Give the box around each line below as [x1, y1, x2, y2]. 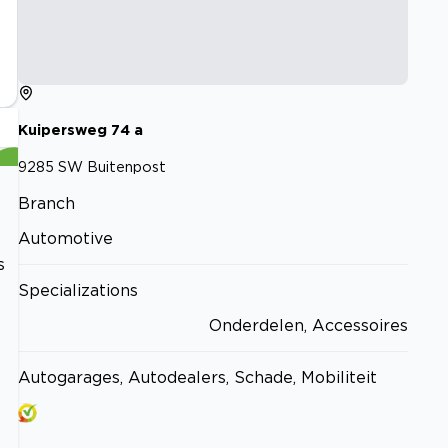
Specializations [18, 280, 138, 299]
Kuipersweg [18, 122, 107, 138]
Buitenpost [87, 158, 166, 174]
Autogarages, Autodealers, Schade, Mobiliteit [18, 367, 377, 386]
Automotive [18, 228, 113, 247]
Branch [18, 193, 75, 212]
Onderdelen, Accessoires [209, 315, 408, 334]
